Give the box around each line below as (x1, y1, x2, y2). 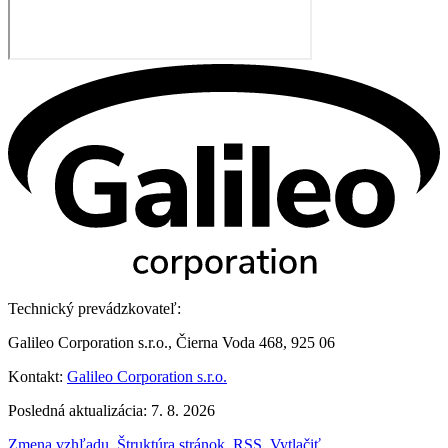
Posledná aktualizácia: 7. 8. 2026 (8, 402, 215, 420)
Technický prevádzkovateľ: (8, 300, 181, 318)
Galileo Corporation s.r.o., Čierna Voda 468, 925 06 (8, 334, 335, 352)
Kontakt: (8, 368, 67, 386)
